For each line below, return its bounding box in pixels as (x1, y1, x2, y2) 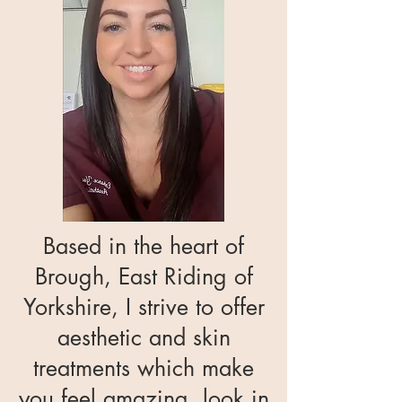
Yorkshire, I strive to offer (22, 293, 265, 321)
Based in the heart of (43, 232, 244, 260)
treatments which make (33, 354, 254, 382)
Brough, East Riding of (34, 262, 253, 291)
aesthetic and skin (57, 323, 231, 352)
